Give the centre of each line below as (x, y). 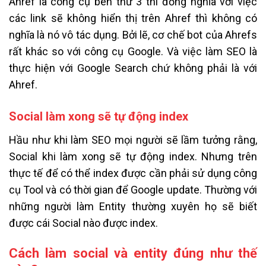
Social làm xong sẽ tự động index (99, 116)
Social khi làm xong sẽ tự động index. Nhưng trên (133, 156)
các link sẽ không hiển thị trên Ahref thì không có (133, 18)
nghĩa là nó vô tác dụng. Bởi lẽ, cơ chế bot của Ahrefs (133, 34)
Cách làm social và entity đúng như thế (133, 254)
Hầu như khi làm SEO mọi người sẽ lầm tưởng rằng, (133, 140)
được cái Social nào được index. (83, 223)
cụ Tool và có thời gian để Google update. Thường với (133, 189)
